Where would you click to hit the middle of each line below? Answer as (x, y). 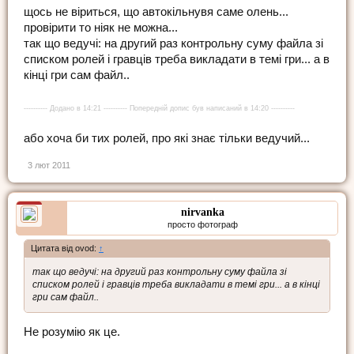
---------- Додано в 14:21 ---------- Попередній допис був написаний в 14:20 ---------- (159, 108)
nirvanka (202, 212)
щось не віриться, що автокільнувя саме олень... (156, 11)
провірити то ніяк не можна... (101, 27)
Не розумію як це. (72, 332)
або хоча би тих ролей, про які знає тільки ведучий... (167, 138)
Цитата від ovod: (65, 248)
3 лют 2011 (49, 165)
